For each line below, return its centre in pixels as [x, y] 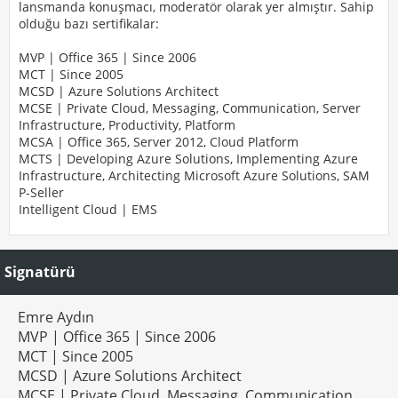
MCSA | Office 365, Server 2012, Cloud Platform [159, 141]
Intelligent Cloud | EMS [88, 209]
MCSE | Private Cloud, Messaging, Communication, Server [190, 107]
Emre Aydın [56, 318]
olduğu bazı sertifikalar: [89, 23]
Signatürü [40, 272]
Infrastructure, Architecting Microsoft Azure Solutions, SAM [194, 175]
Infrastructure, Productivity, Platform [127, 124]
